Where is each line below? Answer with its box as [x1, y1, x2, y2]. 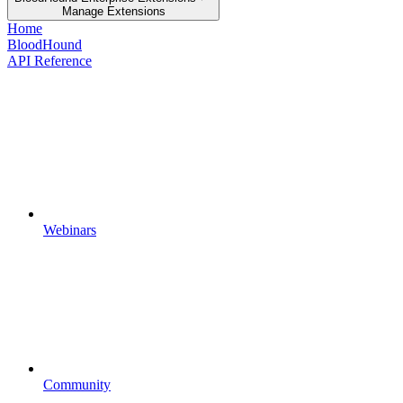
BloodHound [7, 36, 82, 52]
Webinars [43, 221, 96, 237]
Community [43, 376, 111, 392]
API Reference [7, 52, 92, 68]
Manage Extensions [61, 4, 166, 18]
